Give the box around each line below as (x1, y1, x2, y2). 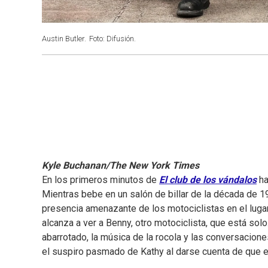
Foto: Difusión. (89, 34, 136, 43)
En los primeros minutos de (42, 174, 159, 186)
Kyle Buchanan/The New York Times (42, 160, 199, 172)
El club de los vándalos (159, 174, 257, 186)
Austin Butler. (42, 34, 86, 43)
